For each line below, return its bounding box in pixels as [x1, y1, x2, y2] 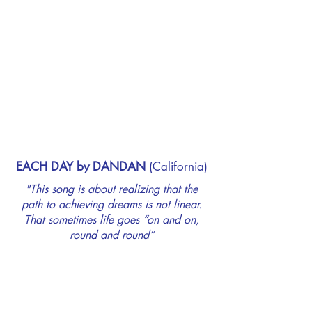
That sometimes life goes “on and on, [24, 212, 199, 227]
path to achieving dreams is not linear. [21, 197, 202, 212]
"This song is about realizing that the [25, 182, 198, 196]
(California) [145, 159, 208, 174]
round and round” [69, 228, 154, 242]
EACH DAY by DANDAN [15, 159, 146, 174]
